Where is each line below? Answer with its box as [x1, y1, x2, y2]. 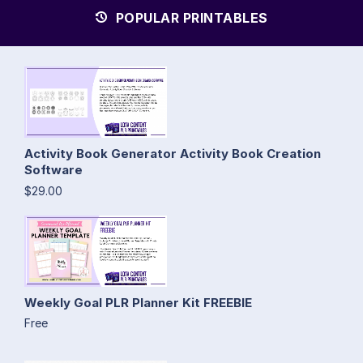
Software [24, 161, 83, 177]
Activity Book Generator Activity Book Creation [24, 145, 321, 161]
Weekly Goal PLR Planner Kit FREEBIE [24, 294, 252, 310]
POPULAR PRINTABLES [112, 9, 268, 26]
